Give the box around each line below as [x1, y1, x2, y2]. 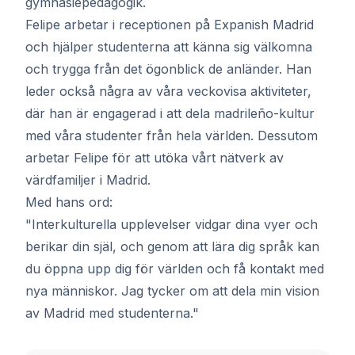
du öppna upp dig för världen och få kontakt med [25, 261, 324, 277]
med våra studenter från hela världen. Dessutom [25, 128, 318, 143]
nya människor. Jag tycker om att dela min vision [25, 283, 319, 299]
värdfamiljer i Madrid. [25, 172, 151, 188]
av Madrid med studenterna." [25, 305, 199, 321]
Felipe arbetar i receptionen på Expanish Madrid [25, 17, 314, 32]
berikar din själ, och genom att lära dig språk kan [25, 239, 319, 254]
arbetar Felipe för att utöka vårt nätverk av [25, 150, 284, 166]
